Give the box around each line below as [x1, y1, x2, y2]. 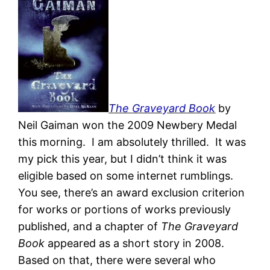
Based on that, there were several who [18, 254, 216, 267]
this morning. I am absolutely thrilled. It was [18, 136, 246, 149]
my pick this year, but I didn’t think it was [18, 152, 227, 166]
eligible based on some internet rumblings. [18, 169, 237, 183]
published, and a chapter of [18, 220, 162, 233]
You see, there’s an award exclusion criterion [18, 186, 245, 199]
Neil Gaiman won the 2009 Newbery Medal [18, 119, 237, 132]
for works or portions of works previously [18, 203, 231, 216]
